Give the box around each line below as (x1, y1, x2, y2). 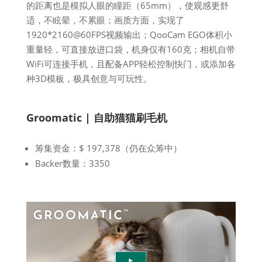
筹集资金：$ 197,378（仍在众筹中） (35, 142, 182, 154)
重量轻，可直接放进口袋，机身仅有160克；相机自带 (26, 43, 235, 55)
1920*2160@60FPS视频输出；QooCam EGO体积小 (26, 29, 232, 40)
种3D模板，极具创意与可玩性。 (26, 73, 152, 84)
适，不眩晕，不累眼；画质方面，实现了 (26, 14, 184, 26)
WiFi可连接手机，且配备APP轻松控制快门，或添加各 (26, 58, 236, 70)
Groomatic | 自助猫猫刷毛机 (26, 111, 167, 125)
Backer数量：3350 (35, 157, 110, 169)
